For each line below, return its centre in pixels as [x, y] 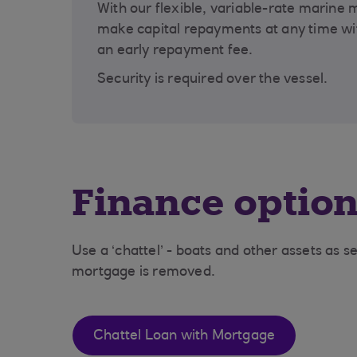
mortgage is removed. [143, 273]
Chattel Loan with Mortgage [184, 336]
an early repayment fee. [175, 51]
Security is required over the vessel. [213, 80]
